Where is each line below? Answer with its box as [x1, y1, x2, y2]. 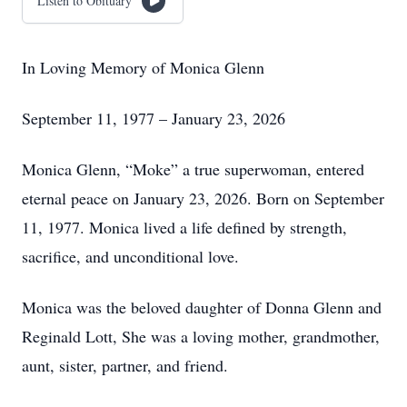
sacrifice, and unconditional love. [22, 245, 239, 267]
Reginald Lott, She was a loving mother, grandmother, [22, 325, 380, 347]
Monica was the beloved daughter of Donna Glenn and [22, 296, 382, 318]
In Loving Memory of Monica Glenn [22, 56, 264, 78]
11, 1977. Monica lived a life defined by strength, [22, 216, 347, 238]
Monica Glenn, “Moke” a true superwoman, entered [22, 158, 364, 180]
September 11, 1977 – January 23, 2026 [22, 107, 285, 129]
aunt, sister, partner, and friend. [22, 354, 228, 376]
